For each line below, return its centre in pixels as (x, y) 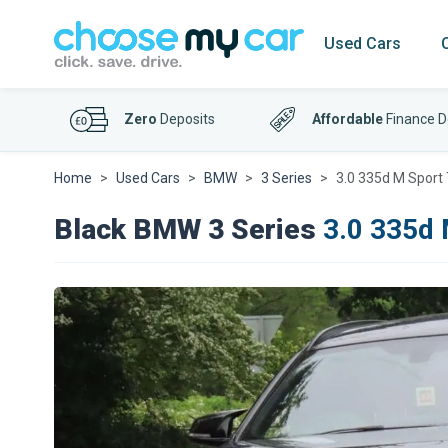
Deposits (186, 119)
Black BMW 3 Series (185, 229)
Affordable (348, 119)
